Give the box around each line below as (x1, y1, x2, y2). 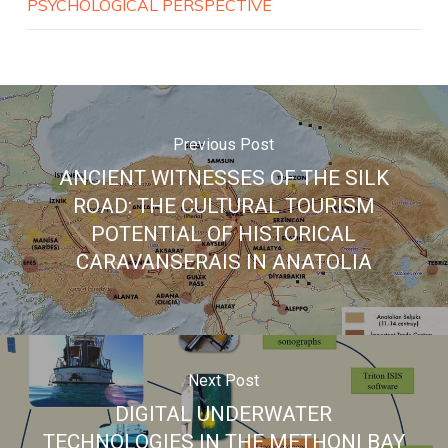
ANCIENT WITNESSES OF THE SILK (58, 166, 389, 191)
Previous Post (173, 135, 275, 155)
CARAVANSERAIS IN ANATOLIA (75, 250, 372, 275)
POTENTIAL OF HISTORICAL (91, 222, 357, 247)
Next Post (188, 371, 260, 391)
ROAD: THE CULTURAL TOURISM (72, 194, 375, 219)
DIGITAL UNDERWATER (115, 402, 333, 427)
